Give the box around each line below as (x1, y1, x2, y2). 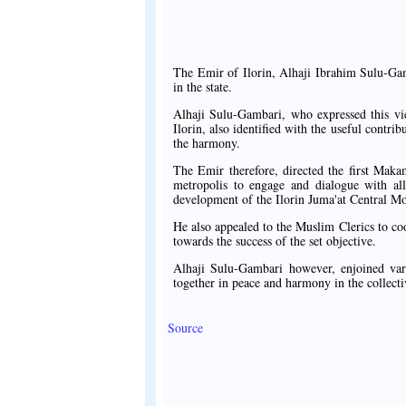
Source (168, 318, 203, 336)
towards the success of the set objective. (173, 231, 376, 249)
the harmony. (173, 133, 240, 151)
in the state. (173, 77, 232, 95)
